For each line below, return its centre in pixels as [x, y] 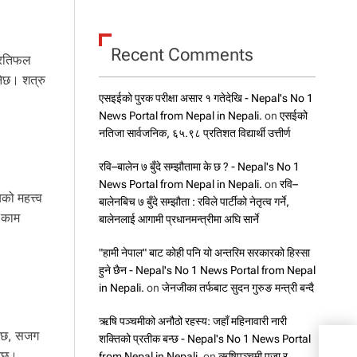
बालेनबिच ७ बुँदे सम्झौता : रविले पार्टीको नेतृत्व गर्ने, [194, 201]
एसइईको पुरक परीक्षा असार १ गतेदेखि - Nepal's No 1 [206, 98]
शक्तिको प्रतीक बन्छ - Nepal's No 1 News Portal [204, 338]
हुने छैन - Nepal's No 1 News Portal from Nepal [207, 270]
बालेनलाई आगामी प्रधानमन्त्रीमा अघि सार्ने [178, 219]
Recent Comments [182, 54]
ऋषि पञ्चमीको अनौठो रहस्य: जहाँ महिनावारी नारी [192, 321]
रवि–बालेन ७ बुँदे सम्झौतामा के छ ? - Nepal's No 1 [199, 166]
